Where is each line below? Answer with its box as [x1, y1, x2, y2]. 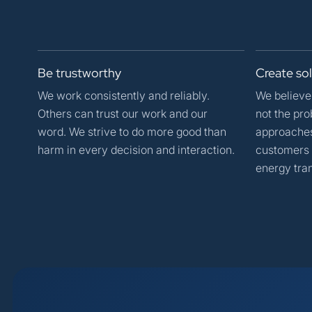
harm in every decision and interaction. [38, 142, 235, 157]
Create [256, 64, 296, 81]
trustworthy [56, 64, 121, 81]
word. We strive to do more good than [38, 124, 226, 139]
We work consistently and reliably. [38, 88, 210, 102]
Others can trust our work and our [38, 106, 208, 120]
